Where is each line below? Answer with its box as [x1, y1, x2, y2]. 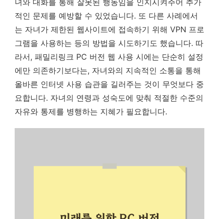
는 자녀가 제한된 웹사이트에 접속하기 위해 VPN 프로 [15, 24, 204, 34]
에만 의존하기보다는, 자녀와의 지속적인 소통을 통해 [15, 66, 201, 75]
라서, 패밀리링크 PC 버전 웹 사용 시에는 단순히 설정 [15, 52, 203, 62]
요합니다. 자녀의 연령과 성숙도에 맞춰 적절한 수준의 [15, 93, 203, 103]
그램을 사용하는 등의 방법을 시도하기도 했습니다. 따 [15, 38, 203, 48]
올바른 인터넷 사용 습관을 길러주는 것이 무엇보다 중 [15, 79, 204, 89]
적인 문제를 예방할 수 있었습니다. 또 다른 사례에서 [15, 11, 198, 21]
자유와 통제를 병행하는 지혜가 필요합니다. [15, 107, 167, 116]
